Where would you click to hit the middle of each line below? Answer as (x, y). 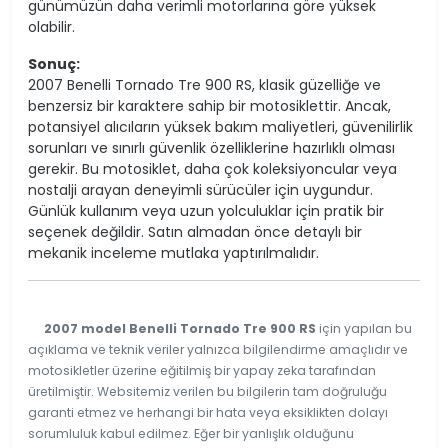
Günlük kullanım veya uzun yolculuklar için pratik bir (206, 210)
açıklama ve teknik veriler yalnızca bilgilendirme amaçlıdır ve (218, 349)
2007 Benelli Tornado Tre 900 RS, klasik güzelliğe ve (204, 84)
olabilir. (51, 26)
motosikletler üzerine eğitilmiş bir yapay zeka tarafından (202, 370)
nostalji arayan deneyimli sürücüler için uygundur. (200, 189)
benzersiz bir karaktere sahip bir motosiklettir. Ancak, (209, 105)
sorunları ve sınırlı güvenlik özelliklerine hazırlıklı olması (211, 147)
